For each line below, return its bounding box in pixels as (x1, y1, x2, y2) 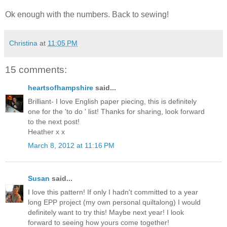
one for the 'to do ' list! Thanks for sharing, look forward (28, 107, 205, 116)
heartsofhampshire (28, 83, 93, 92)
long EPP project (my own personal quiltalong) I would (28, 198, 201, 206)
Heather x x (28, 128, 65, 136)
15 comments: (5, 64, 67, 75)
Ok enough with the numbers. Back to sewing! (5, 10, 169, 19)
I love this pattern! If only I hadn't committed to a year (28, 187, 198, 196)
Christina (9, 39, 37, 47)
